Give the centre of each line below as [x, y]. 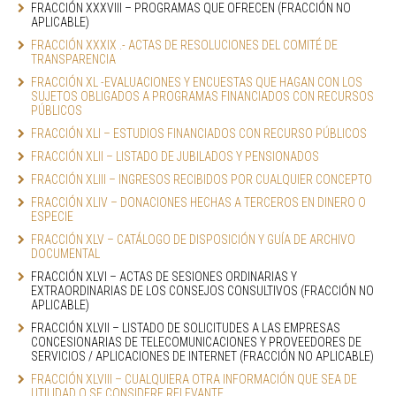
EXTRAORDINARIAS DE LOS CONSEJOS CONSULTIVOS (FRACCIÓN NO [202, 291]
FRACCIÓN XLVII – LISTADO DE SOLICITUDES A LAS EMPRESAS [186, 328]
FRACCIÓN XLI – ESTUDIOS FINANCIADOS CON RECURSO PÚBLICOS [199, 133]
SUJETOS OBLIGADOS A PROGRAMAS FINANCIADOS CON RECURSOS [202, 96]
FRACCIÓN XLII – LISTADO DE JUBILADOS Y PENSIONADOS [175, 156]
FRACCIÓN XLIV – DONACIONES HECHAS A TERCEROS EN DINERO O [198, 202]
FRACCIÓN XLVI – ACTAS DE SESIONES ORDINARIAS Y [164, 277]
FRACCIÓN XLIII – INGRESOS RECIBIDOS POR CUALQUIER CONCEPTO [202, 179]
